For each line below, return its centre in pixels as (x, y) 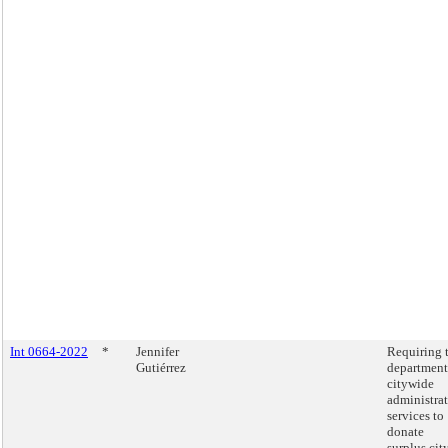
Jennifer (157, 351)
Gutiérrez (161, 367)
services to (415, 415)
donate (405, 431)
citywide (410, 383)
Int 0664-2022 (49, 351)
